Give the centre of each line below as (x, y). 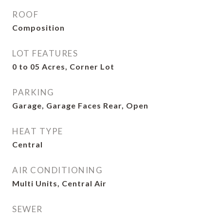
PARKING (33, 92)
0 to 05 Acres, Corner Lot (63, 66)
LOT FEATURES (45, 53)
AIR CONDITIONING (57, 170)
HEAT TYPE (38, 131)
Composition (38, 27)
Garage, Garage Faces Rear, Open (80, 105)
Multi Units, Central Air (59, 183)
